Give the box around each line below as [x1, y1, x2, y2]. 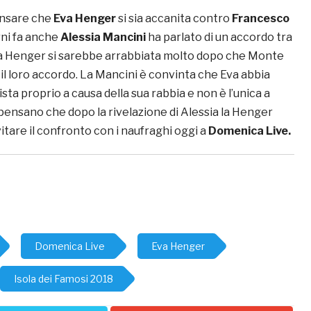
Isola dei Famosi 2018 [14, 273, 113, 285]
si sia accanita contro [118, 12, 232, 26]
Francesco [232, 12, 289, 26]
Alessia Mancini [60, 31, 148, 44]
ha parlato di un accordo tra [148, 31, 292, 44]
